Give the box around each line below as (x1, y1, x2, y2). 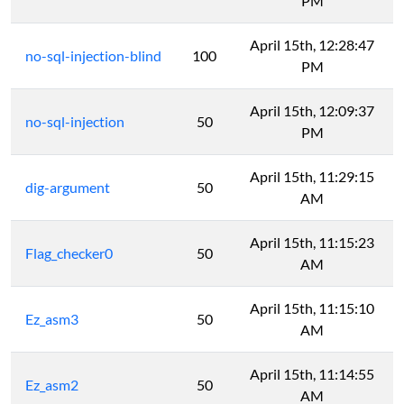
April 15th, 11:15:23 (250, 234, 374, 252)
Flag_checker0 (25, 244, 113, 262)
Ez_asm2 (25, 376, 78, 394)
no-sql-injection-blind (25, 47, 161, 65)
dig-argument (25, 179, 110, 197)
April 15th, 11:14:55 (250, 365, 374, 383)
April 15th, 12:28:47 (250, 36, 374, 54)
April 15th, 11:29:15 (250, 168, 374, 186)
